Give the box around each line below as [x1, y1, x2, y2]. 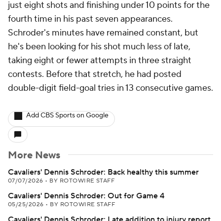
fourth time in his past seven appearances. [8, 13, 173, 25]
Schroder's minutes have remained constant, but [8, 27, 198, 38]
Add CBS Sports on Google [26, 111, 109, 120]
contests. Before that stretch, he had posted [8, 69, 182, 80]
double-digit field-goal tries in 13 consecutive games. [8, 82, 213, 94]
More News [8, 149, 60, 162]
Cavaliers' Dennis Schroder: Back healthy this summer [8, 167, 199, 177]
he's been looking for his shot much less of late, [8, 41, 190, 52]
